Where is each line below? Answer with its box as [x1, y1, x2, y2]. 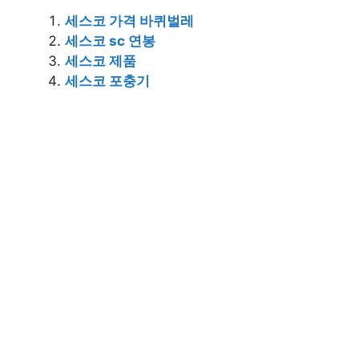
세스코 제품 [65, 52, 136, 69]
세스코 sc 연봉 [65, 32, 155, 49]
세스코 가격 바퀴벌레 [65, 12, 194, 29]
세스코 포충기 [65, 72, 150, 89]
